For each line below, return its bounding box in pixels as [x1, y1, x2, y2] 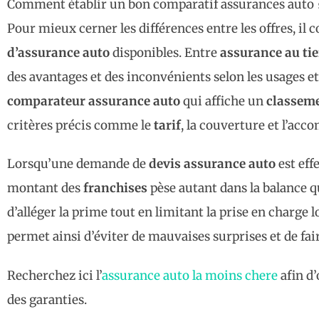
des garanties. [7, 291, 87, 308]
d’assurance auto [7, 45, 110, 61]
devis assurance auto [149, 156, 276, 172]
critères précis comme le [7, 117, 154, 134]
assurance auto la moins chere [102, 267, 278, 283]
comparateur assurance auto [7, 93, 180, 110]
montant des [7, 180, 83, 197]
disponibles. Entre [110, 45, 220, 61]
